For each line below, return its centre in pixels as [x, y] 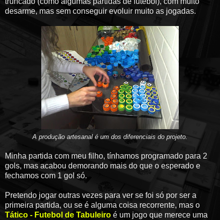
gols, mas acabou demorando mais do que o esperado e [103, 165]
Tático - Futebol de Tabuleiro [58, 215]
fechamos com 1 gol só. [46, 175]
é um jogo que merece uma [159, 215]
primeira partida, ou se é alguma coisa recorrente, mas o [102, 205]
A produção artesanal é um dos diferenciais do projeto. [110, 137]
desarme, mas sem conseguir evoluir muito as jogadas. [100, 11]
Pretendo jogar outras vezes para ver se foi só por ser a [101, 195]
